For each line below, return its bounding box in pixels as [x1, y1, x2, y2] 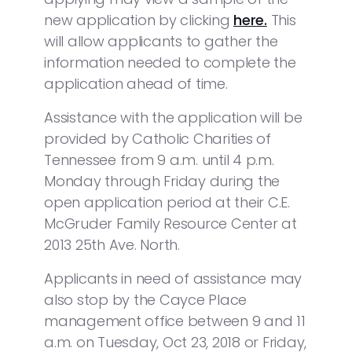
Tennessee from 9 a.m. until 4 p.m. [44, 149, 274, 170]
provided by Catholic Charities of [44, 128, 271, 148]
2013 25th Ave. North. [44, 234, 180, 255]
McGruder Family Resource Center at [44, 213, 297, 233]
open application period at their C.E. [44, 192, 290, 212]
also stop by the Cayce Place [44, 289, 247, 310]
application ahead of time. [44, 73, 228, 93]
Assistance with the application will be [44, 107, 302, 127]
